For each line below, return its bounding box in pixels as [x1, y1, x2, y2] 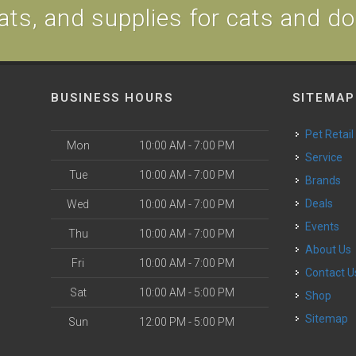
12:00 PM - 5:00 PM [139, 315, 234, 328]
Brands [312, 174, 342, 187]
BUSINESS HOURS [51, 91, 173, 105]
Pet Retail [312, 128, 354, 141]
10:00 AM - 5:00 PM [139, 286, 234, 299]
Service [312, 151, 343, 164]
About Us [313, 243, 352, 256]
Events [311, 220, 340, 233]
